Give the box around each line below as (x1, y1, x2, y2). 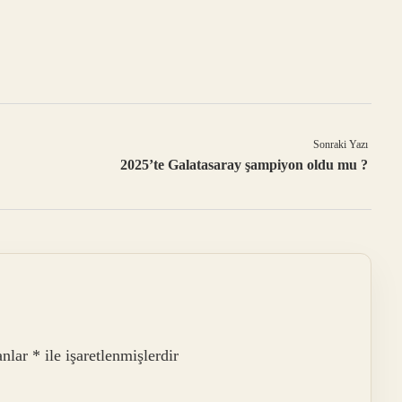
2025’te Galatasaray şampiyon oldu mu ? (120, 157, 369, 173)
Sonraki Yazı (313, 138, 369, 152)
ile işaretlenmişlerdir (40, 345, 179, 364)
